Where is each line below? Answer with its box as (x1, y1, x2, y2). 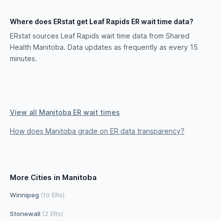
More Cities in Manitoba (10, 173, 97, 182)
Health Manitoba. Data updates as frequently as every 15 (10, 43, 198, 51)
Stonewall (10, 210, 42, 218)
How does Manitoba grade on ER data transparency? (10, 127, 184, 135)
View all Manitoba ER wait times (10, 108, 120, 116)
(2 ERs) (42, 210, 63, 218)
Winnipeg (10, 191, 40, 199)
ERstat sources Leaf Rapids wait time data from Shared (10, 32, 189, 40)
